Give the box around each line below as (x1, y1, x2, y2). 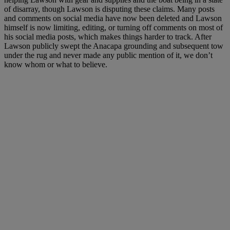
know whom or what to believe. (4, 60, 107, 69)
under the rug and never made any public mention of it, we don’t (4, 50, 213, 60)
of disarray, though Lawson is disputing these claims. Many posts (4, 4, 215, 13)
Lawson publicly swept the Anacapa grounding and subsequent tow (4, 41, 223, 50)
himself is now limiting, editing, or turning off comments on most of (4, 23, 223, 32)
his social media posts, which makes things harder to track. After (4, 32, 212, 41)
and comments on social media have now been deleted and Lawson (4, 13, 222, 23)
